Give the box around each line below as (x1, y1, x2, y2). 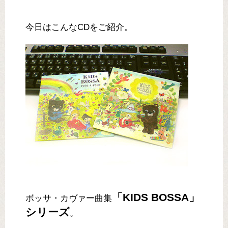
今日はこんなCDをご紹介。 (25, 22, 133, 33)
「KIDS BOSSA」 (112, 191, 199, 204)
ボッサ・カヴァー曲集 (25, 193, 112, 204)
